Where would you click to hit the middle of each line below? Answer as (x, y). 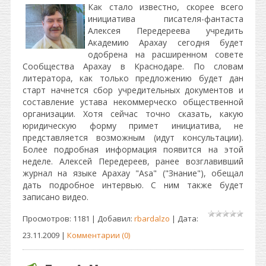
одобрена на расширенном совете (166, 54)
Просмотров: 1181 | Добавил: (78, 218)
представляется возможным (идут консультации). (133, 137)
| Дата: (184, 218)
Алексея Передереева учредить (166, 31)
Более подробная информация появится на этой (133, 149)
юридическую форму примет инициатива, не (133, 126)
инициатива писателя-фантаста (166, 19)
